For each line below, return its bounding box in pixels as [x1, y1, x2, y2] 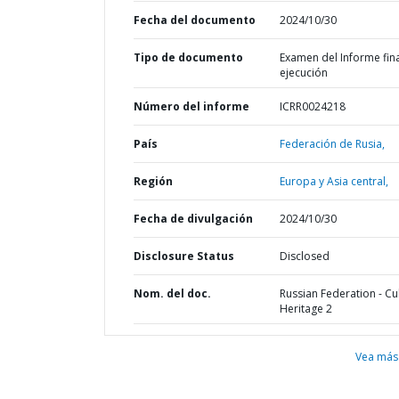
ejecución [279, 65, 328, 80]
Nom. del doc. [134, 286, 211, 301]
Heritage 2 [279, 301, 332, 316]
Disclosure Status [134, 248, 234, 264]
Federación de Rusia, [279, 136, 385, 151]
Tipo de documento [134, 50, 243, 65]
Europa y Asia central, [279, 174, 388, 189]
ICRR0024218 [279, 99, 346, 114]
